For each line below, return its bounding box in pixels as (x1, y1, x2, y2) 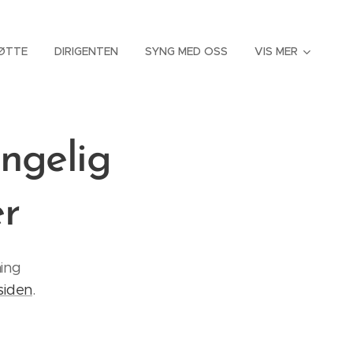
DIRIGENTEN (54, 44, 118, 58)
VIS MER (255, 44, 298, 58)
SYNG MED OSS (145, 44, 228, 58)
